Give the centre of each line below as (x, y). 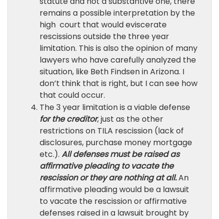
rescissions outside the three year (104, 36)
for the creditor (68, 119)
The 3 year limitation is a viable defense (115, 107)
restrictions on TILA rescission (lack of (112, 131)
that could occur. (72, 95)
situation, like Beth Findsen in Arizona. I (112, 72)
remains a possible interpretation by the (117, 13)
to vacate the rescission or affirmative (113, 201)
